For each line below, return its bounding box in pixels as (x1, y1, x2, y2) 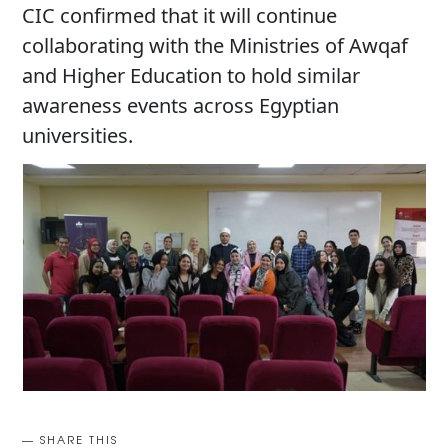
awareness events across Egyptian (22, 91, 340, 119)
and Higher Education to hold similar (22, 61, 361, 89)
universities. (22, 121, 134, 149)
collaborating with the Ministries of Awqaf (22, 31, 409, 59)
